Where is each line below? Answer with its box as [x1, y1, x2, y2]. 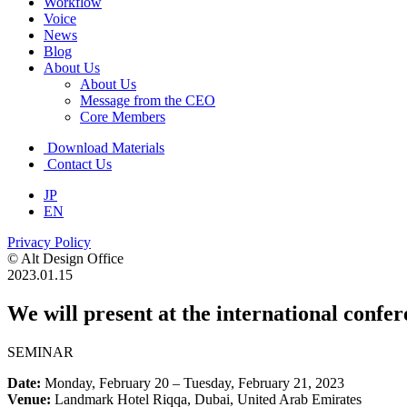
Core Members [80, 109, 165, 124]
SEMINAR [7, 343, 74, 360]
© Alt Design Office [7, 251, 124, 266]
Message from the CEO [80, 93, 215, 108]
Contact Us [47, 156, 112, 172]
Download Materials [47, 140, 164, 155]
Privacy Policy [7, 234, 91, 250]
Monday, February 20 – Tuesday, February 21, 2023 [41, 374, 344, 391]
